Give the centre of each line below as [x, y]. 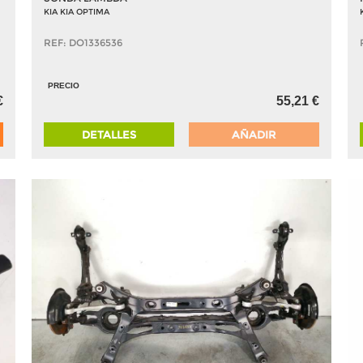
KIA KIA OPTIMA [77, 12]
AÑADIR [254, 135]
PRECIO [64, 86]
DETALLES [109, 135]
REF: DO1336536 [83, 43]
